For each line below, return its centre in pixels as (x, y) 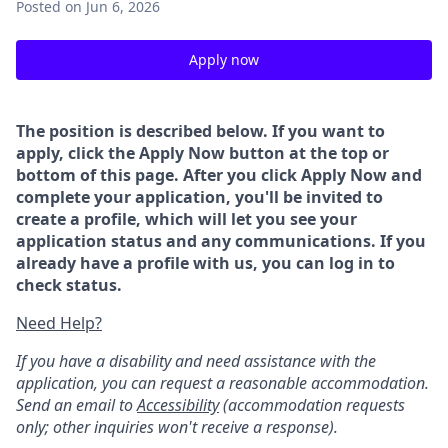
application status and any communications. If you (221, 241)
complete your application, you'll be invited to (199, 197)
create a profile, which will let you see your (186, 219)
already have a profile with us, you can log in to (205, 263)
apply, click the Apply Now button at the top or (202, 153)
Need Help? (59, 323)
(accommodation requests (312, 405)
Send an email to (76, 405)
